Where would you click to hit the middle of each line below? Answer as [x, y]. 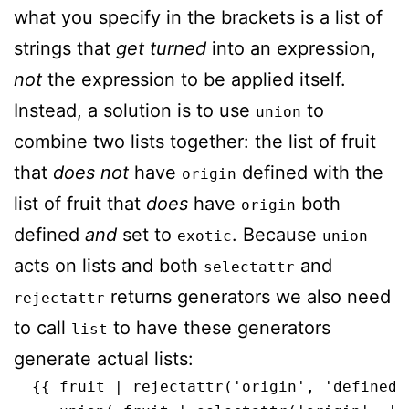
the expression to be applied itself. [194, 79]
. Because [277, 234]
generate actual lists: [104, 358]
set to [147, 234]
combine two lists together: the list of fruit [195, 141]
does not [91, 172]
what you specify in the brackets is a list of [198, 17]
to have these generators [219, 327]
